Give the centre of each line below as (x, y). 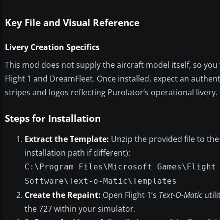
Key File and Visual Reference (72, 22)
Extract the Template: (67, 139)
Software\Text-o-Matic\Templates (101, 181)
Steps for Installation (53, 118)
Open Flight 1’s (130, 195)
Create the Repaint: (63, 195)
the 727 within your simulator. (80, 208)
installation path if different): (77, 152)
